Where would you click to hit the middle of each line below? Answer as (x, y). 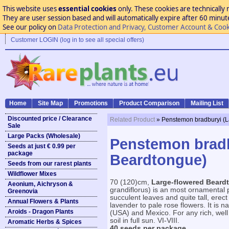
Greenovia (23, 191)
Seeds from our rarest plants (50, 164)
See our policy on (30, 27)
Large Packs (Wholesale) (44, 136)
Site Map (50, 103)
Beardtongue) (158, 160)
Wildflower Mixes (32, 174)
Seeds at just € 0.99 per (42, 146)
